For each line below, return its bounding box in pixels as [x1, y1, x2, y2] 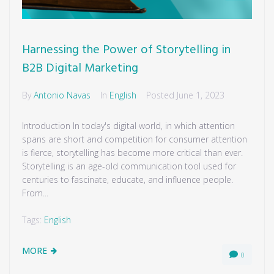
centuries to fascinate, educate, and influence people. [22, 174, 233, 186]
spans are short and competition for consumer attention [22, 133, 247, 146]
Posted [146, 89, 177, 102]
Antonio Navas [34, 89, 91, 102]
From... [22, 187, 48, 199]
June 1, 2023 [177, 89, 224, 102]
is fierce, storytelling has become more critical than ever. [22, 147, 245, 159]
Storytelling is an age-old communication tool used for [22, 160, 236, 172]
